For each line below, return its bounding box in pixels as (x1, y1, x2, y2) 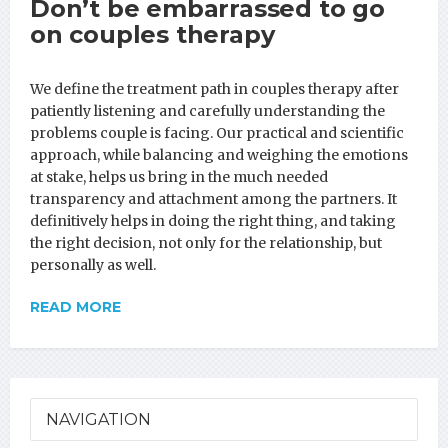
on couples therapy (30, 19, 275, 49)
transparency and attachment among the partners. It (30, 189, 397, 208)
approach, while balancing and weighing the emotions (30, 145, 408, 164)
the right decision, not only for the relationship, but (30, 233, 382, 252)
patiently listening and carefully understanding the (30, 101, 385, 120)
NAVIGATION (46, 409, 151, 429)
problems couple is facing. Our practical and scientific (30, 123, 404, 142)
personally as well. (30, 255, 156, 274)
